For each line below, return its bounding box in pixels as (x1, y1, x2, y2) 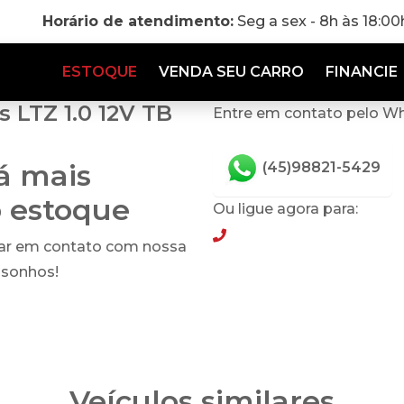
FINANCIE (326, 63, 398, 80)
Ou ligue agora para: (213, 200, 358, 217)
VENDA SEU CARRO (159, 63, 304, 80)
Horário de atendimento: (42, 13, 234, 30)
